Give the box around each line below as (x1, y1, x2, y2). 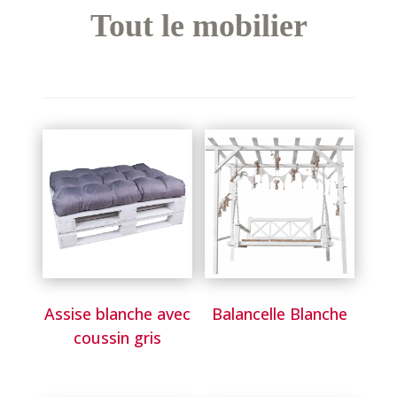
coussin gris (74, 327, 162, 349)
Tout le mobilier (90, 7, 307, 43)
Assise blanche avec (44, 303, 191, 325)
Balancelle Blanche (211, 303, 347, 325)
